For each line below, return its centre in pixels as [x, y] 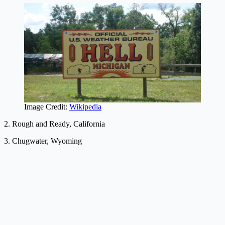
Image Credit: [47, 107]
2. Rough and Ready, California [54, 124]
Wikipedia [85, 107]
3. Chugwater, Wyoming [43, 141]
